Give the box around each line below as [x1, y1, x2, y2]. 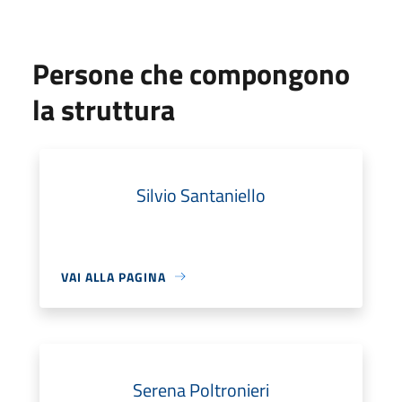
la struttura [32, 87, 175, 131]
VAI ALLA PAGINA [61, 267, 166, 286]
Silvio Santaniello [136, 180, 266, 209]
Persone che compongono [32, 51, 350, 95]
